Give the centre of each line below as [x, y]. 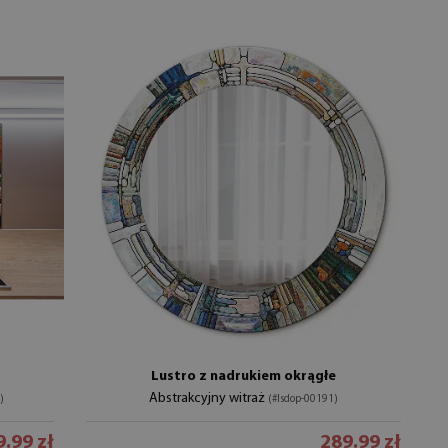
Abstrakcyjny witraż [209, 398]
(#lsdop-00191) [303, 399]
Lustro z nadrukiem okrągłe [244, 376]
